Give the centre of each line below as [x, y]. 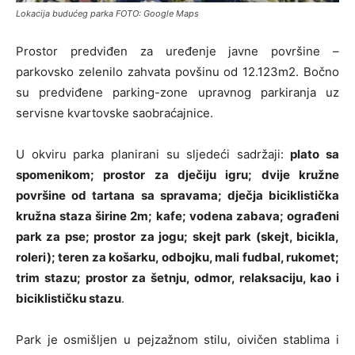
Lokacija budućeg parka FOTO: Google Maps [107, 13]
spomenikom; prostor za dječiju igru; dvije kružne [177, 174]
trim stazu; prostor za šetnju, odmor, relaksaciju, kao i [177, 277]
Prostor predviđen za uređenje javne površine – [177, 51]
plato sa [315, 154]
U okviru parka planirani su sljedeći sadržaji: [153, 154]
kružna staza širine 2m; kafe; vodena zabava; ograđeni [177, 216]
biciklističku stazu [69, 298]
